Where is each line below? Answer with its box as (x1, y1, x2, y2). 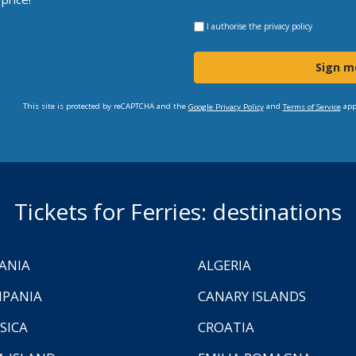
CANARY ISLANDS (198, 287, 306, 306)
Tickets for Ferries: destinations (14, 196, 342, 227)
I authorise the (207, 21, 261, 33)
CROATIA (198, 318, 254, 337)
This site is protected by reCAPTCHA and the (22, 101, 188, 112)
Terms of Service (282, 102, 341, 113)
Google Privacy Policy (188, 102, 264, 113)
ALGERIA (198, 256, 251, 275)
